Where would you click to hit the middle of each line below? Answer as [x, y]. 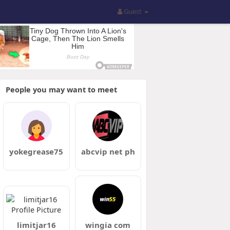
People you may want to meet [61, 89]
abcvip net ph [108, 151]
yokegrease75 [36, 151]
